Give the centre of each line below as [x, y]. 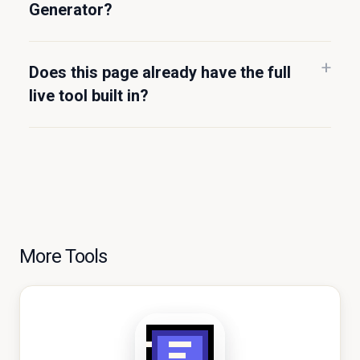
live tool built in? [89, 96]
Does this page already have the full [160, 72]
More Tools [63, 256]
